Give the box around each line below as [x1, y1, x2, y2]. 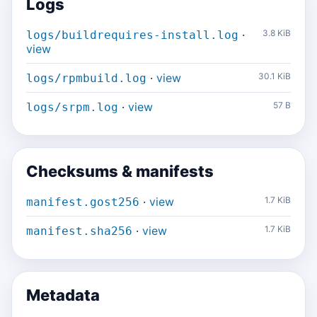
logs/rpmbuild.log [26, 71, 146, 85]
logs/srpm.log [26, 100, 118, 114]
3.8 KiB [263, 28, 291, 38]
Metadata [26, 286, 100, 304]
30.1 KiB [258, 71, 291, 81]
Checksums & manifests [26, 162, 214, 180]
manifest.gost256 [26, 195, 139, 209]
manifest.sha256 [26, 224, 132, 238]
